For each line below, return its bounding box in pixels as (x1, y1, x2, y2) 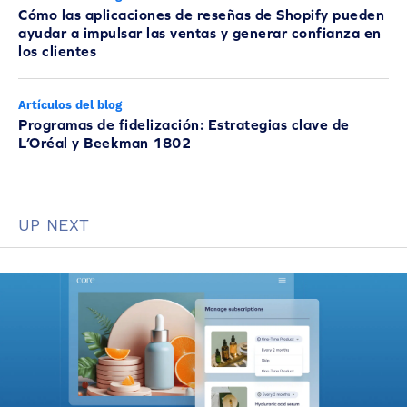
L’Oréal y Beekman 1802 (18, 134, 191, 151)
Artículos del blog (18, 97, 122, 112)
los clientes (18, 42, 96, 59)
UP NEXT (18, 214, 90, 234)
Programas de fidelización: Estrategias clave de (18, 115, 350, 133)
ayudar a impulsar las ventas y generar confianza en (18, 24, 382, 41)
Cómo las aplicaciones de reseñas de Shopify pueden (18, 5, 384, 23)
